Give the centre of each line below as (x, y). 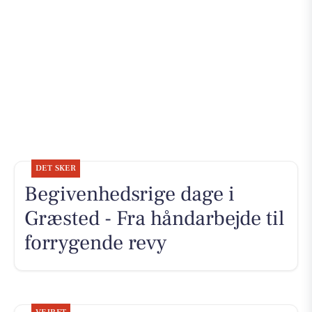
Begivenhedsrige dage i (129, 194)
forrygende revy (95, 243)
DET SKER (56, 169)
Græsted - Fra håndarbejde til (154, 219)
